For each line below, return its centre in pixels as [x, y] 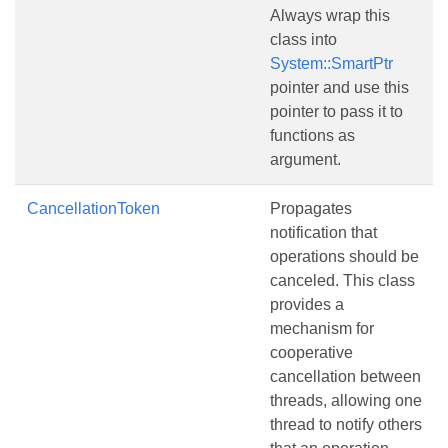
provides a [307, 304]
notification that [323, 232]
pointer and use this [339, 87]
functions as [312, 135]
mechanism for [322, 328]
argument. [305, 159]
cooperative [311, 352]
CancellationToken [93, 208]
